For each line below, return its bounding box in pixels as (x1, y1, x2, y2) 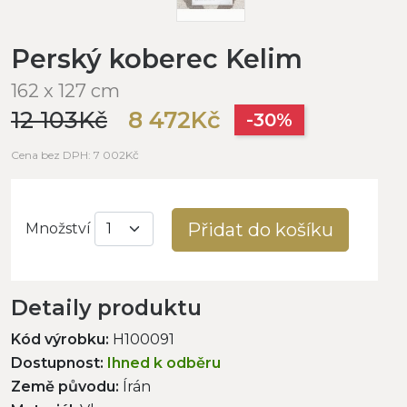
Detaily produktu (11, 293, 202, 321)
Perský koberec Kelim (11, 42, 303, 74)
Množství (25, 220, 91, 238)
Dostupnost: (11, 353, 104, 372)
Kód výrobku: (11, 330, 109, 348)
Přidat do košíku (187, 218, 333, 241)
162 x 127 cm (11, 79, 120, 102)
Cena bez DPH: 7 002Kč (11, 147, 139, 162)
